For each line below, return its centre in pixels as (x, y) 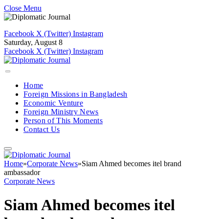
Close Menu (23, 8)
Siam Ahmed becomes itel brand (131, 164)
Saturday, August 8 (33, 42)
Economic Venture (54, 103)
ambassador (22, 172)
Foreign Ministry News (61, 112)
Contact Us (42, 129)
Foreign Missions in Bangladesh (76, 94)
